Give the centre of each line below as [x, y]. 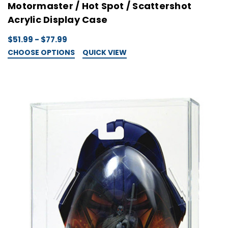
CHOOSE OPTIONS [41, 52]
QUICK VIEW [105, 52]
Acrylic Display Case [58, 19]
